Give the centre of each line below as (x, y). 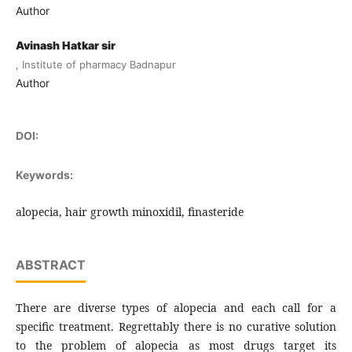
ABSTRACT (50, 265)
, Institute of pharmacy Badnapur (95, 65)
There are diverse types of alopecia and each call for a (176, 308)
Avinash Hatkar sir (65, 46)
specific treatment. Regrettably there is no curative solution (176, 327)
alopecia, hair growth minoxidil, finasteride (129, 212)
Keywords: (44, 175)
